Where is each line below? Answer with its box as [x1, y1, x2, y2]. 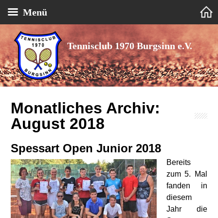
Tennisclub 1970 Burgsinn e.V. [67, 40, 192, 51]
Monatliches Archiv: [11, 99, 161, 117]
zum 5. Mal [166, 170, 207, 178]
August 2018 [11, 115, 105, 132]
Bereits [166, 158, 191, 166]
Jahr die [166, 205, 207, 213]
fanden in [166, 182, 207, 190]
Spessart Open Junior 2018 [11, 142, 162, 155]
